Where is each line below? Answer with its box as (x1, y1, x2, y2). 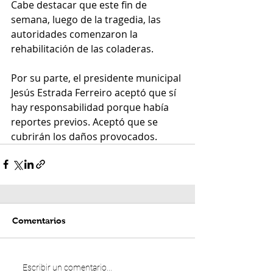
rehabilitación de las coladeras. (11, 41, 154, 55)
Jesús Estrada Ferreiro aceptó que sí (11, 85, 179, 99)
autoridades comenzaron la (11, 27, 140, 41)
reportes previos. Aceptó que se (11, 115, 160, 129)
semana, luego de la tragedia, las (11, 12, 163, 26)
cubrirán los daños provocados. (11, 129, 157, 143)
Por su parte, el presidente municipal (11, 71, 183, 85)
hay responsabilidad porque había (11, 100, 171, 114)
